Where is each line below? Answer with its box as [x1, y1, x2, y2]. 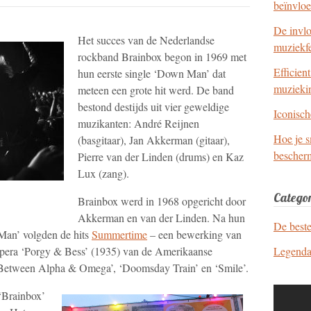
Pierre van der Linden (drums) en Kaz [78, 149, 244, 164]
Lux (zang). [78, 165, 129, 180]
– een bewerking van [147, 226, 242, 242]
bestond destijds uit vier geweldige [78, 99, 229, 114]
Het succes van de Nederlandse [78, 32, 215, 47]
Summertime [92, 226, 147, 242]
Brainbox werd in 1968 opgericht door [78, 193, 246, 208]
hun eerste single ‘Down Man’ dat [78, 65, 226, 81]
